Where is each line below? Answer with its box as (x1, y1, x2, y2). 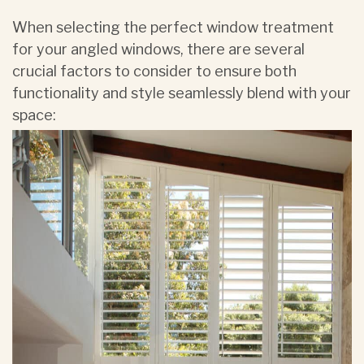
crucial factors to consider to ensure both (12, 63, 297, 80)
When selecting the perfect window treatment (12, 19, 334, 36)
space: (12, 106, 56, 123)
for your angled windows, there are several (12, 41, 305, 58)
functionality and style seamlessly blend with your (12, 84, 351, 102)
